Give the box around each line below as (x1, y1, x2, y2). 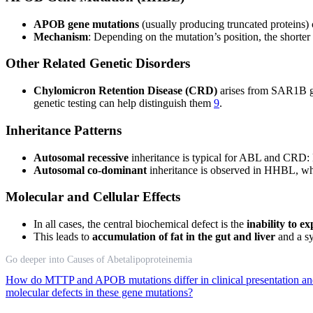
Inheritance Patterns (6, 122, 122, 138)
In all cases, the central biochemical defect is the (34, 218, 247, 230)
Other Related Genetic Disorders (6, 56, 190, 71)
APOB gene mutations (34, 17, 139, 30)
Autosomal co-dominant (34, 163, 147, 176)
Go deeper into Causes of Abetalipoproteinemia (6, 254, 192, 265)
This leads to (34, 231, 92, 242)
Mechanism (34, 30, 88, 43)
